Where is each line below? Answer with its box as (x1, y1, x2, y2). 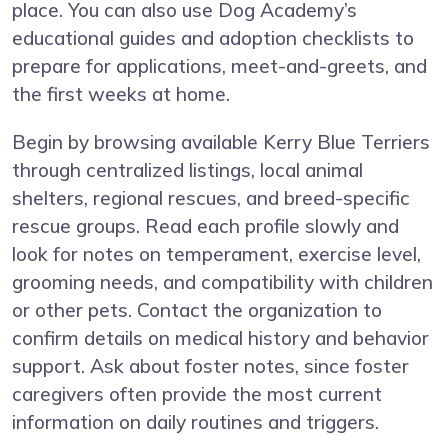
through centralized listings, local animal (12, 158, 363, 183)
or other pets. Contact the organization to (12, 298, 382, 323)
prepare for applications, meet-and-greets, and (12, 54, 427, 79)
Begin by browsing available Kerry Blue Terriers (12, 130, 430, 155)
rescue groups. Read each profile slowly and (12, 214, 399, 239)
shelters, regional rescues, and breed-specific (12, 186, 410, 211)
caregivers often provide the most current (12, 382, 382, 407)
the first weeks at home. (12, 82, 230, 107)
